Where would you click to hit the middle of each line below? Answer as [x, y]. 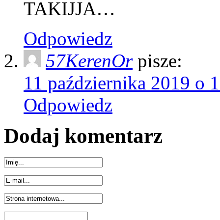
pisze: [160, 60]
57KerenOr [89, 60]
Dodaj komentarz [83, 136]
